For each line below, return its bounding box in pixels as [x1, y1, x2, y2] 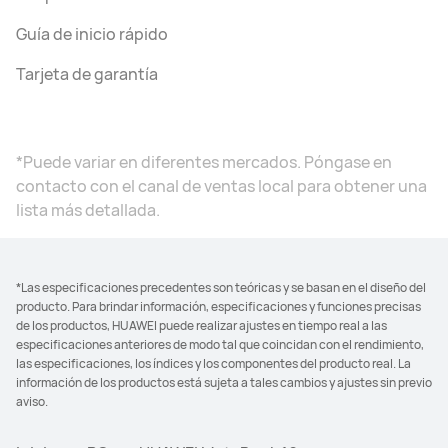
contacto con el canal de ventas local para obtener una [16, 174, 427, 197]
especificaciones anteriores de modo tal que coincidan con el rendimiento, [16, 335, 424, 353]
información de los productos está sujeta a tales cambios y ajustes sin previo [16, 373, 432, 391]
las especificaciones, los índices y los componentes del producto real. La [16, 354, 411, 372]
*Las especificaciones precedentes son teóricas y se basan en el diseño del [16, 278, 426, 296]
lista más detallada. [16, 198, 160, 221]
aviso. [16, 392, 48, 410]
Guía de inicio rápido [16, 22, 168, 45]
